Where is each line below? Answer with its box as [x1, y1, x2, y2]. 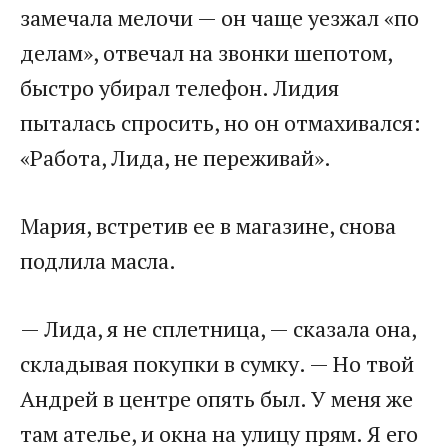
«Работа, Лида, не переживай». [20, 143, 331, 173]
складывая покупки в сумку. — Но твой [20, 349, 414, 379]
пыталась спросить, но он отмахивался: [20, 108, 421, 138]
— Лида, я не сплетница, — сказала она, [20, 314, 416, 344]
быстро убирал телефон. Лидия [20, 73, 339, 103]
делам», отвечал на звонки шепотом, [20, 38, 392, 68]
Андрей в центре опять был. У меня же [20, 384, 413, 414]
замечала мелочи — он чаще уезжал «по [20, 3, 419, 33]
